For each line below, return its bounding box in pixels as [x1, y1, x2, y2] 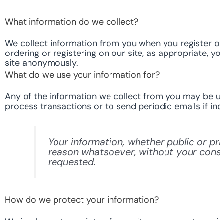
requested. [48, 155, 96, 168]
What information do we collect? [5, 16, 138, 27]
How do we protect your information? [5, 193, 159, 206]
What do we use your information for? [5, 69, 160, 81]
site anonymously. [5, 57, 78, 69]
